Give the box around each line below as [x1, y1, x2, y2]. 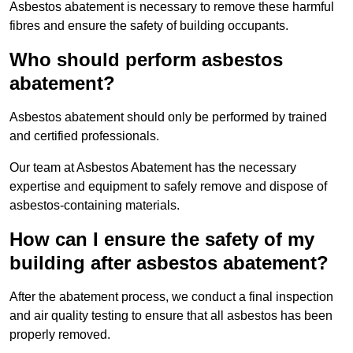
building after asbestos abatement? [9, 252, 329, 274]
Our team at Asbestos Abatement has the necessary [9, 161, 296, 175]
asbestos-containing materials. [9, 199, 180, 213]
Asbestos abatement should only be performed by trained [9, 110, 327, 124]
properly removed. [9, 328, 110, 342]
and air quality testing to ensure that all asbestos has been [9, 309, 333, 323]
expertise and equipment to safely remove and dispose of [9, 180, 327, 194]
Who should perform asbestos [9, 49, 283, 71]
